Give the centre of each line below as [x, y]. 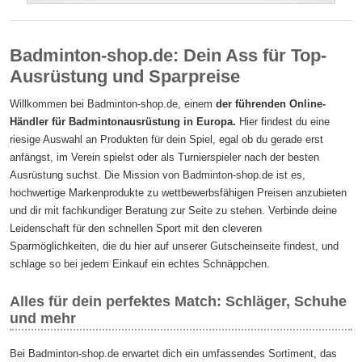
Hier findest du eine [283, 122]
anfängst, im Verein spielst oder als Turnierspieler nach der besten [165, 157]
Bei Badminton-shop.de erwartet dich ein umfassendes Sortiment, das [174, 353]
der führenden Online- [271, 104]
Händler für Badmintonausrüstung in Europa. [123, 122]
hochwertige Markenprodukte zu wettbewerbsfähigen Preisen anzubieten [179, 193]
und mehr [43, 318]
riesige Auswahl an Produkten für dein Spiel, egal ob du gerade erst [167, 139]
